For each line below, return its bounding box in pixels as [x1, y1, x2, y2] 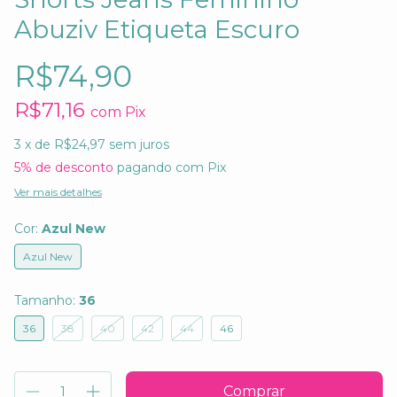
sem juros [109, 136, 169, 152]
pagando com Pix [113, 159, 226, 175]
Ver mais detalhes [14, 184, 102, 198]
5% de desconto [14, 159, 113, 175]
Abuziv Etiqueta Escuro [14, 13, 300, 44]
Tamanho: [14, 292, 79, 308]
